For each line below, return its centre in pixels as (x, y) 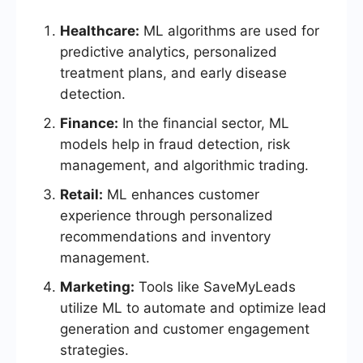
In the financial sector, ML (204, 124)
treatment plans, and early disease (173, 73)
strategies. (94, 350)
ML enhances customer (181, 195)
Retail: (81, 195)
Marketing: (97, 287)
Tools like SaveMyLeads (215, 287)
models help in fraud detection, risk (175, 145)
